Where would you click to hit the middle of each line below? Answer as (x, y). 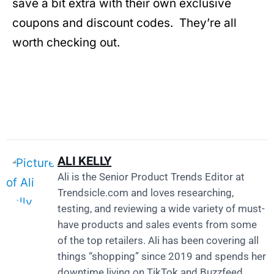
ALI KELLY (85, 161)
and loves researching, (181, 193)
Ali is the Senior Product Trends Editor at (151, 177)
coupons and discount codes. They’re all (124, 23)
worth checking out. (66, 43)
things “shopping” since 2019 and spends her (162, 257)
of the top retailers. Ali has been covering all (158, 241)
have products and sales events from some (157, 225)
